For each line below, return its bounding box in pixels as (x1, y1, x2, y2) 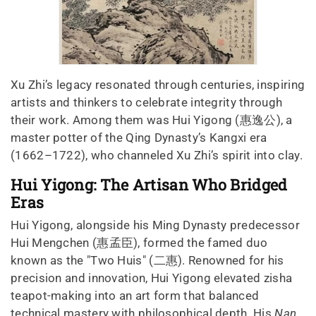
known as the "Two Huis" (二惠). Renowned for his (11, 253, 284, 267)
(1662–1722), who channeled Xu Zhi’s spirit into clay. (11, 147, 303, 162)
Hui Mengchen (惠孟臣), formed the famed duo (11, 235, 268, 250)
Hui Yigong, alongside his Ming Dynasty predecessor (11, 217, 300, 232)
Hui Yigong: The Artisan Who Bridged (11, 174, 288, 195)
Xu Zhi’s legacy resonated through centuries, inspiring (11, 77, 305, 92)
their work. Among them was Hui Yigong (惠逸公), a (11, 112, 293, 127)
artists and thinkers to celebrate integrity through (11, 95, 283, 109)
